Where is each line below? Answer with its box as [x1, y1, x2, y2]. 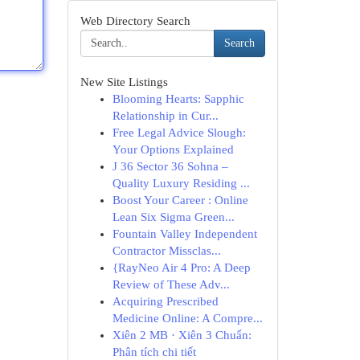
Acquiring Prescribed [112, 295, 219, 308]
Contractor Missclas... [112, 244, 221, 257]
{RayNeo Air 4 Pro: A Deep [112, 261, 251, 274]
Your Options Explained [112, 143, 234, 156]
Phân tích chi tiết [112, 346, 196, 358]
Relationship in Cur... [112, 109, 219, 122]
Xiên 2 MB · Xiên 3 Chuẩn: [112, 329, 252, 342]
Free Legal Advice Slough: [112, 126, 246, 139]
